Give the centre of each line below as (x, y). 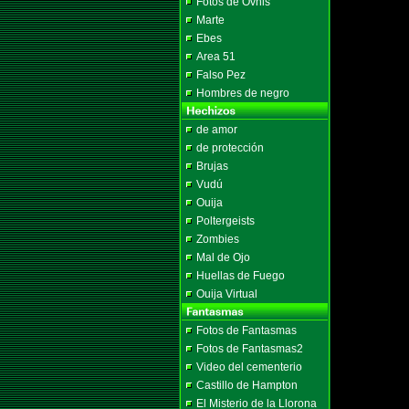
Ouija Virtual (227, 294)
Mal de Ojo (223, 257)
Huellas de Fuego (241, 276)
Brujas (212, 166)
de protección (230, 148)
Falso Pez (221, 75)
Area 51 (216, 57)
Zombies (218, 239)
